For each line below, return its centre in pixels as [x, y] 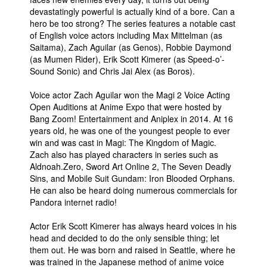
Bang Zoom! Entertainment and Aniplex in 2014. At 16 [131, 119]
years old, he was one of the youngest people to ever [130, 131]
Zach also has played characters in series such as [124, 154]
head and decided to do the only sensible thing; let [125, 238]
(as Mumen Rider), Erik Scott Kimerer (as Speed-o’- [127, 59]
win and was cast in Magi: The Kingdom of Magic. [123, 142]
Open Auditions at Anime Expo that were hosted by [126, 107]
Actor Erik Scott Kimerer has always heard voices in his [133, 226]
